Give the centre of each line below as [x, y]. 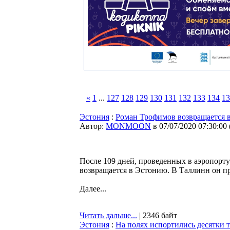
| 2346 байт [157, 215]
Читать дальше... [108, 215]
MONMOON [128, 126]
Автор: [93, 126]
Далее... [93, 189]
